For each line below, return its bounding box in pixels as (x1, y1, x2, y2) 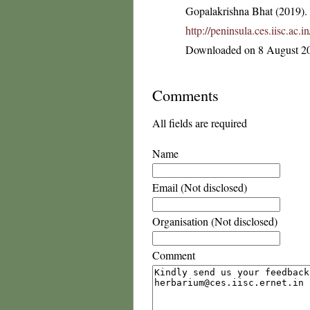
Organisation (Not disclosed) (152, 214, 277, 228)
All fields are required (152, 116, 247, 130)
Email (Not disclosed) (152, 180, 247, 194)
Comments (152, 84, 219, 105)
